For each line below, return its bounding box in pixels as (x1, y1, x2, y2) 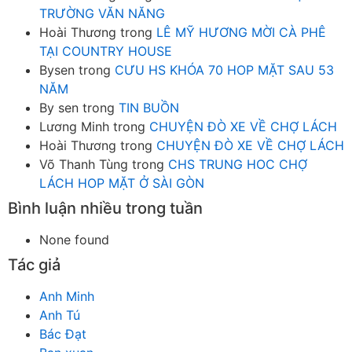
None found (39, 231, 109, 247)
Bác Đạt (39, 325, 86, 342)
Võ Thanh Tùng (39, 156, 128, 172)
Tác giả (8, 255, 60, 274)
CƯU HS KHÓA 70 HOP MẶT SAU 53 (115, 61, 334, 78)
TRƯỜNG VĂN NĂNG (39, 5, 165, 21)
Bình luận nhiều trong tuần (8, 198, 203, 218)
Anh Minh (39, 288, 94, 304)
